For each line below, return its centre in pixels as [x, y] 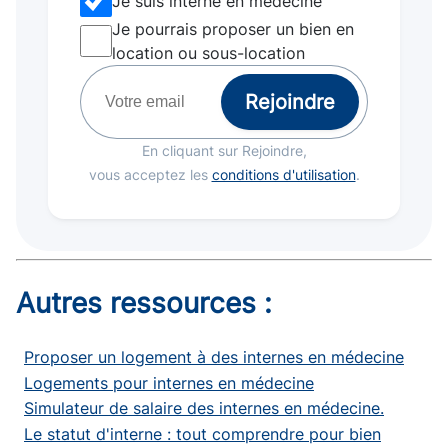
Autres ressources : [144, 303]
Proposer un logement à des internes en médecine [214, 357]
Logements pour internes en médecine [169, 382]
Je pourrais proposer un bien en [233, 29]
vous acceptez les [150, 175]
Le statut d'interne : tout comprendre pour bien [202, 434]
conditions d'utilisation [283, 175]
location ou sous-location [208, 53]
